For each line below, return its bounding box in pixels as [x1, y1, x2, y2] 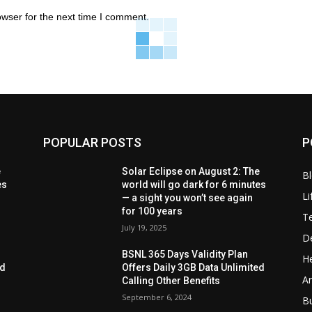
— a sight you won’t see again [122, 192, 253, 203]
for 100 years [122, 205, 183, 217]
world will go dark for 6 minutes [122, 178, 267, 190]
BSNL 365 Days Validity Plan [122, 248, 249, 260]
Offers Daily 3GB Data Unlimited [122, 261, 265, 273]
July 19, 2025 [122, 221, 167, 233]
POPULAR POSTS [43, 134, 141, 150]
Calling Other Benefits [122, 274, 221, 286]
